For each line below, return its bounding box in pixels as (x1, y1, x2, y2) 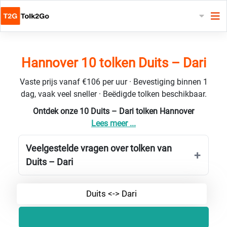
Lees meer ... (91, 118, 136, 128)
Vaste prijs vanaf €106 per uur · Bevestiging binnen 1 (19, 77, 208, 87)
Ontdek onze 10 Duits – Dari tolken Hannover (33, 106, 194, 116)
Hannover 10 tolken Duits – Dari (21, 55, 206, 70)
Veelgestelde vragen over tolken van (26, 142, 172, 154)
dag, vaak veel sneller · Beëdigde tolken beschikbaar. (20, 89, 207, 99)
